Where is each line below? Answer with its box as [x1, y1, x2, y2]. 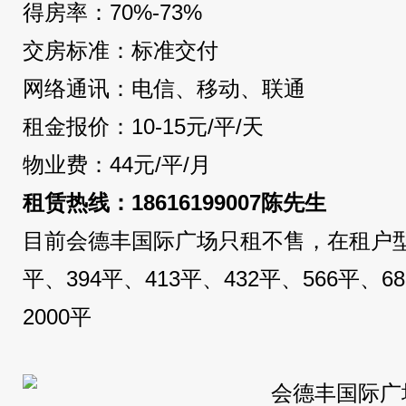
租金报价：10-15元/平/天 [23, 114, 264, 139]
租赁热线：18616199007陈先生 [23, 190, 326, 215]
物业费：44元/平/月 [23, 152, 211, 177]
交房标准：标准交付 [23, 38, 218, 63]
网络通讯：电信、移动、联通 [23, 76, 305, 101]
